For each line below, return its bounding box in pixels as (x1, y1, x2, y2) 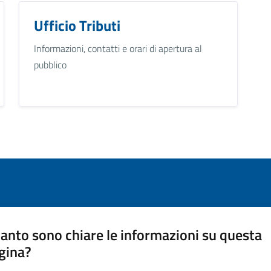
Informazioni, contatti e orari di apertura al (33, 41, 202, 56)
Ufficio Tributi (33, 14, 120, 36)
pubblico (33, 57, 67, 72)
